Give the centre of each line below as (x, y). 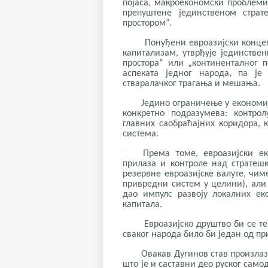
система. (141, 134)
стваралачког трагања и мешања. (192, 84)
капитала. (143, 205)
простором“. (147, 24)
